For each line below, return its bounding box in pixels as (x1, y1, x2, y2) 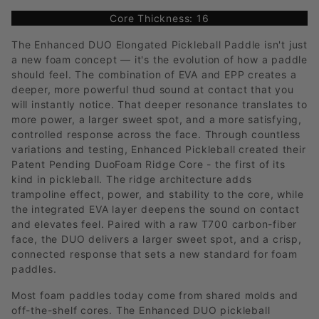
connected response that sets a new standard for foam (11, 248, 298, 261)
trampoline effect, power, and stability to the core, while (11, 188, 304, 201)
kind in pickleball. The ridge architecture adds (11, 173, 252, 186)
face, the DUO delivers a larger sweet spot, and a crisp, (11, 233, 302, 246)
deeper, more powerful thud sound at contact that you (11, 83, 294, 96)
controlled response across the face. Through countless (11, 128, 301, 141)
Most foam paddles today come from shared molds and (11, 289, 298, 302)
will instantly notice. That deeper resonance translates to (11, 98, 308, 111)
